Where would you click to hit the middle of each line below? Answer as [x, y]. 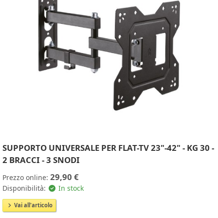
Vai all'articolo [33, 205]
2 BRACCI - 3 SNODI [41, 160]
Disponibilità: [25, 188]
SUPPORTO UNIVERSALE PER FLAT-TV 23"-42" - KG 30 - [108, 147]
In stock [70, 188]
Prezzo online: [26, 177]
